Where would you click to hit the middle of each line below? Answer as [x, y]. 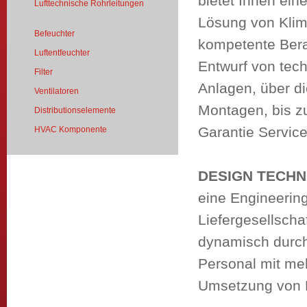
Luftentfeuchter [62, 53]
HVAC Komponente [71, 130]
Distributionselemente [75, 110]
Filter [44, 72]
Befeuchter [54, 34]
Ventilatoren [57, 91]
